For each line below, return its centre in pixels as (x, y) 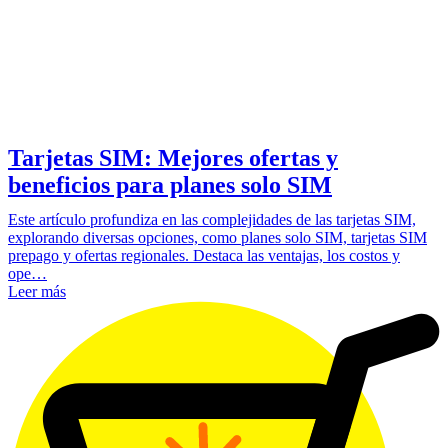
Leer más (37, 291)
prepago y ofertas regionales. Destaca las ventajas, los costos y (204, 255)
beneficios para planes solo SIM (170, 184)
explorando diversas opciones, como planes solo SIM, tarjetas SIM (217, 237)
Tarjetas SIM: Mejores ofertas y (173, 157)
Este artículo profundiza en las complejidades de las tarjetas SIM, (212, 219)
